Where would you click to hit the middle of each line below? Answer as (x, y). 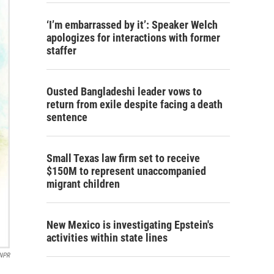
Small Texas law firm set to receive (123, 158)
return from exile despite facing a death (135, 104)
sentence (67, 117)
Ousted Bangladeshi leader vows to (124, 91)
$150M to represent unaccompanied (126, 171)
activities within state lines (107, 238)
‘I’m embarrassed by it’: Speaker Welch (132, 25)
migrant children (83, 184)
